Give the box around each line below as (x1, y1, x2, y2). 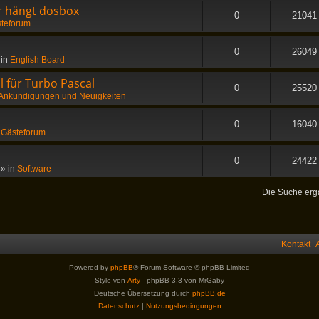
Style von (95, 276, 127, 284)
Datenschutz (98, 302, 140, 310)
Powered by (69, 263, 110, 271)
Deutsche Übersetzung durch (93, 289, 192, 297)
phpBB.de (192, 289, 226, 297)
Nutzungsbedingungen (145, 302, 221, 310)
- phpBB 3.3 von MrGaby (140, 276, 224, 284)
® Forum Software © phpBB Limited (133, 263, 250, 271)
